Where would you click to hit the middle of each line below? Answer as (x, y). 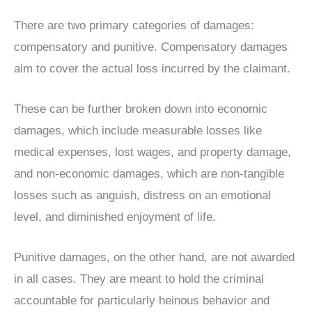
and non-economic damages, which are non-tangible (149, 174)
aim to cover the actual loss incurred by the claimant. (152, 68)
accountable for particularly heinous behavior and (142, 301)
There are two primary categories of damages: (134, 25)
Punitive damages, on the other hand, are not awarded (154, 258)
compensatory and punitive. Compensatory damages (151, 47)
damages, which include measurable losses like (138, 131)
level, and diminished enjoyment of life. (115, 217)
